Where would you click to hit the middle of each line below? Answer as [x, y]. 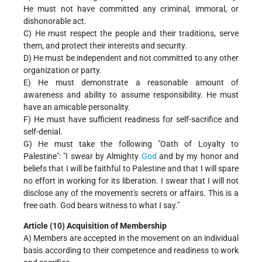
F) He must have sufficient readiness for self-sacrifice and [131, 119]
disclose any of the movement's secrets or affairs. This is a [131, 193]
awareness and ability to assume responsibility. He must [131, 94]
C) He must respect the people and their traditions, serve [131, 33]
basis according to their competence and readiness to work [131, 250]
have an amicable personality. [77, 107]
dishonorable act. [55, 21]
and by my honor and [197, 156]
